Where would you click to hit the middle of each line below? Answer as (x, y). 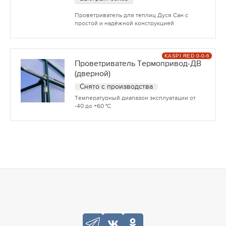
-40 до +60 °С (93, 106)
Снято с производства (116, 87)
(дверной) (92, 74)
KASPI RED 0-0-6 (187, 55)
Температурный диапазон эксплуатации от (135, 98)
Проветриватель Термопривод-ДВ (138, 64)
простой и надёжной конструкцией (124, 23)
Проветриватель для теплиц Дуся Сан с (131, 15)
